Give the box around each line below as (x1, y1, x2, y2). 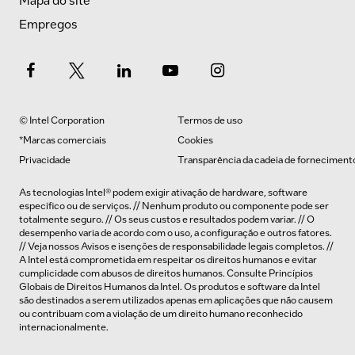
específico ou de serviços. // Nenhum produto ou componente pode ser (19, 199, 329, 212)
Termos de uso (177, 113, 242, 126)
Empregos (19, 16, 78, 32)
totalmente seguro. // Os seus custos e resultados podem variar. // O (19, 212, 315, 225)
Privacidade (19, 153, 71, 166)
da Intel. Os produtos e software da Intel (147, 280, 320, 292)
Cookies (177, 133, 213, 146)
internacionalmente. (19, 320, 109, 333)
